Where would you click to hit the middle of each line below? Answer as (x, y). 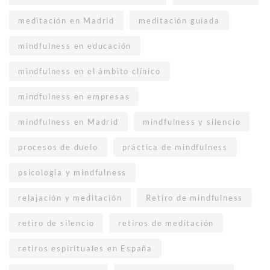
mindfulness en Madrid (68, 122)
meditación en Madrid (66, 20)
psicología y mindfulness (73, 172)
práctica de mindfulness (175, 147)
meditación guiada (179, 20)
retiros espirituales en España (85, 248)
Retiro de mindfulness (195, 198)
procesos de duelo (58, 147)
